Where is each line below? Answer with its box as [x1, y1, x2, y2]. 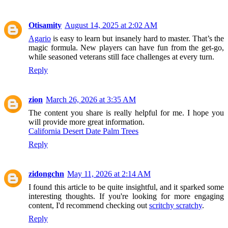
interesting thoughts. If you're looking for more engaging [28, 191, 224, 201]
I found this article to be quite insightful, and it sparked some [28, 182, 224, 191]
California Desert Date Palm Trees [28, 126, 138, 135]
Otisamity [28, 20, 62, 30]
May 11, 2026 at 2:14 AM [67, 169, 151, 178]
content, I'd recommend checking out [28, 201, 149, 210]
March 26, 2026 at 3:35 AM [46, 95, 136, 104]
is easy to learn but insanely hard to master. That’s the [51, 34, 224, 43]
